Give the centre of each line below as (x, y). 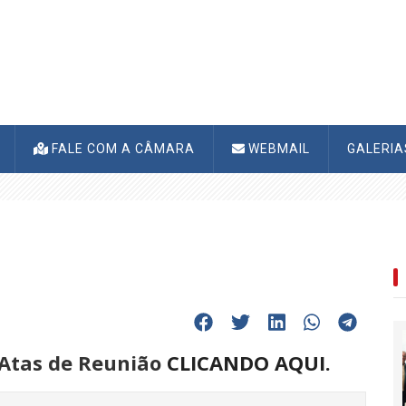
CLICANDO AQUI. (249, 362)
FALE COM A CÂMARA (121, 149)
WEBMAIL (277, 149)
